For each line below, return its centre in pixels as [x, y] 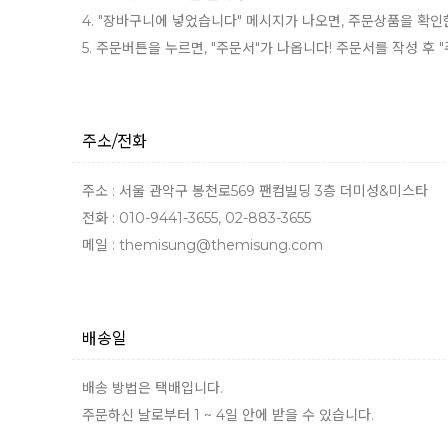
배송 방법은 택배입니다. [152, 388]
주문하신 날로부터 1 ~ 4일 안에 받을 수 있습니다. [228, 415]
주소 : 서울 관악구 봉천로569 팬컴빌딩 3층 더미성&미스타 [255, 191]
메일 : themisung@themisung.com [202, 245]
